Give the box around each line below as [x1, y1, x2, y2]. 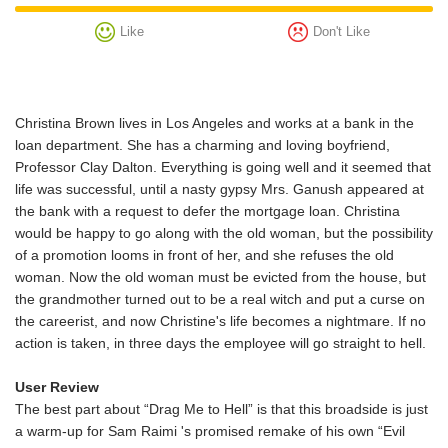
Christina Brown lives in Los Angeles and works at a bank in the [15, 115, 414, 131]
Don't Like [312, 24, 370, 39]
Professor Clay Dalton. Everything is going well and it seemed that [15, 159, 431, 175]
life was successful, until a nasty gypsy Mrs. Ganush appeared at [15, 181, 424, 197]
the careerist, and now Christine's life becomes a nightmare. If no [15, 313, 426, 329]
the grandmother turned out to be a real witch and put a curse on [15, 291, 425, 307]
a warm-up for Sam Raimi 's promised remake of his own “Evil [15, 423, 405, 439]
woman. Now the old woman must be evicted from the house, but [15, 269, 426, 285]
